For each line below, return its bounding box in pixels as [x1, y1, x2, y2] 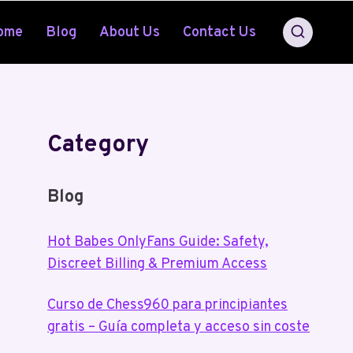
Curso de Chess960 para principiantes [47, 296, 288, 314]
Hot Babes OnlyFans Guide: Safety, [47, 233, 269, 251]
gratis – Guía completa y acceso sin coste [47, 318, 310, 336]
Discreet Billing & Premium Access [47, 255, 268, 273]
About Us [99, 23, 161, 42]
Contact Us [182, 23, 256, 42]
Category [47, 131, 150, 160]
